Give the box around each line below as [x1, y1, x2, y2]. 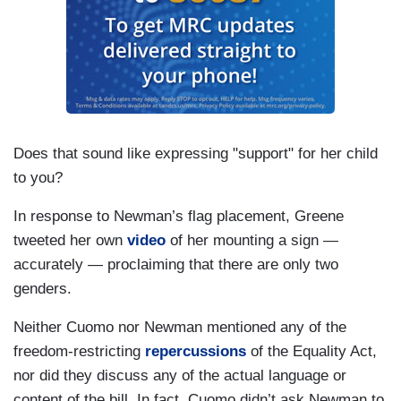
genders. [13, 280, 72, 298]
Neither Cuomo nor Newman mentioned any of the [13, 319, 346, 337]
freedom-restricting [13, 343, 145, 361]
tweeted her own [13, 232, 127, 250]
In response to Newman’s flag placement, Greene [13, 208, 344, 226]
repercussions [145, 343, 246, 361]
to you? [13, 169, 63, 187]
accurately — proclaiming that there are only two [13, 256, 338, 274]
